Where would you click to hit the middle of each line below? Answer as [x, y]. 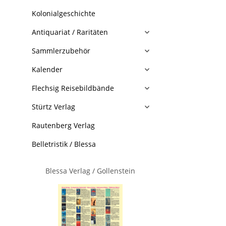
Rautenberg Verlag [63, 125]
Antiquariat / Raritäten [70, 32]
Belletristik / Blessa [64, 144]
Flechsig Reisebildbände [73, 88]
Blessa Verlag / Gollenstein [91, 171]
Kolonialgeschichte [64, 13]
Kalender [47, 69]
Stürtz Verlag [53, 107]
